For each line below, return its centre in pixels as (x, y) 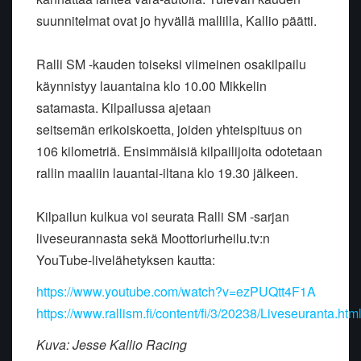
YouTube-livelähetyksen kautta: (126, 259)
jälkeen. (276, 172)
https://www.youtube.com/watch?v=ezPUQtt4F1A (176, 291)
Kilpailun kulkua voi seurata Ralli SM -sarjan (163, 216)
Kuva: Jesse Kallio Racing (112, 344)
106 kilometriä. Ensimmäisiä (118, 151)
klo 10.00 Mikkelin (215, 85)
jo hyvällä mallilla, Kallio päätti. (228, 20)
